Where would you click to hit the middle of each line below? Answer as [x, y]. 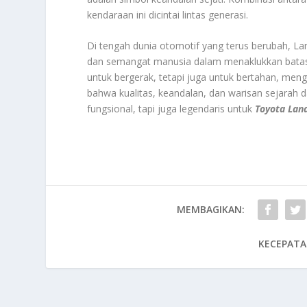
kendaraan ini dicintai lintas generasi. [168, 14]
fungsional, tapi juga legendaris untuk [171, 109]
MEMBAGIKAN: [211, 210]
